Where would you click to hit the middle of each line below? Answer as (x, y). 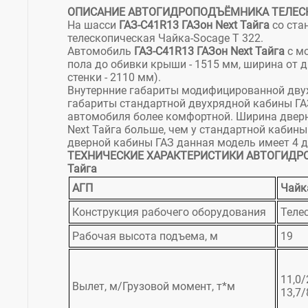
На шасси (93, 25)
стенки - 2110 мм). (114, 78)
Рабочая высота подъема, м (145, 236)
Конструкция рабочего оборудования (169, 212)
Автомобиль (101, 52)
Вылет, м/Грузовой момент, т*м (154, 287)
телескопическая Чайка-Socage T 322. (165, 38)
